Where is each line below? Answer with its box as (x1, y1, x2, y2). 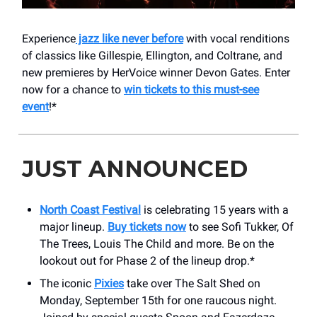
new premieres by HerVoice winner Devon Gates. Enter (22, 65, 290, 79)
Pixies (94, 276, 124, 290)
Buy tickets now (108, 219, 186, 234)
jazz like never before (76, 31, 183, 45)
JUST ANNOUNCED (22, 154, 248, 183)
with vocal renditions (183, 31, 289, 45)
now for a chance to (22, 82, 124, 96)
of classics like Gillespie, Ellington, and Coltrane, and (22, 48, 282, 62)
